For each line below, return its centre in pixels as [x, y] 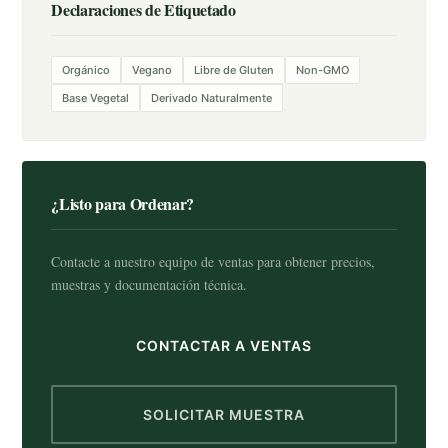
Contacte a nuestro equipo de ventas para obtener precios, [213, 261]
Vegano [152, 70]
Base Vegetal [96, 98]
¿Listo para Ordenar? [122, 203]
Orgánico [86, 70]
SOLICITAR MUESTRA [224, 414]
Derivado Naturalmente [212, 98]
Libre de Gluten [234, 70]
